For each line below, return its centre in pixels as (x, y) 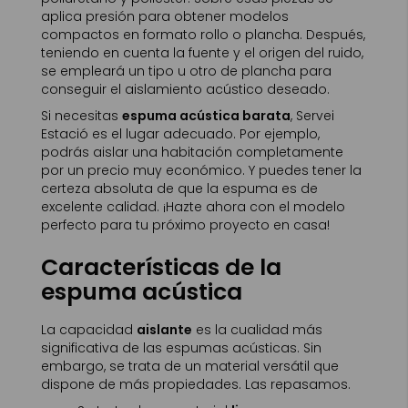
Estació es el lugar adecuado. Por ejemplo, (180, 134)
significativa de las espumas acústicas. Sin (181, 347)
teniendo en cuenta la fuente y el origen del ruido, (202, 53)
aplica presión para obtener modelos (165, 16)
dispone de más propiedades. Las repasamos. (196, 384)
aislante (164, 329)
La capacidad (89, 329)
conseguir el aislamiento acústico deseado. (185, 89)
